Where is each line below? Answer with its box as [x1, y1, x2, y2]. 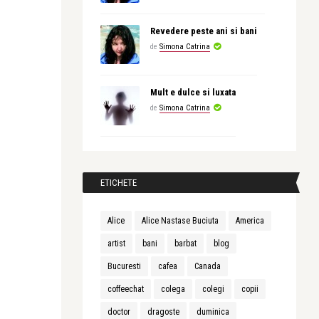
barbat [174, 239, 197, 249]
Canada [194, 261, 221, 271]
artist [108, 239, 125, 249]
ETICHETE [100, 177, 137, 188]
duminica [197, 307, 229, 317]
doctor [108, 307, 130, 317]
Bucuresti [108, 261, 141, 271]
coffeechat [108, 284, 144, 294]
